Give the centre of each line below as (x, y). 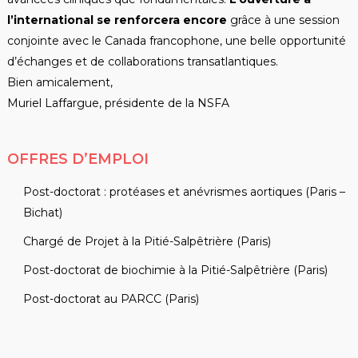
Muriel (26, 103)
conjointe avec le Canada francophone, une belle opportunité (176, 41)
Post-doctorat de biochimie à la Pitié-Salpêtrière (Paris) (175, 270)
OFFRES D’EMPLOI (78, 159)
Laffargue (72, 103)
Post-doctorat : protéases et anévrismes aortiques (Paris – (184, 192)
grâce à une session (283, 20)
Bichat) (42, 213)
